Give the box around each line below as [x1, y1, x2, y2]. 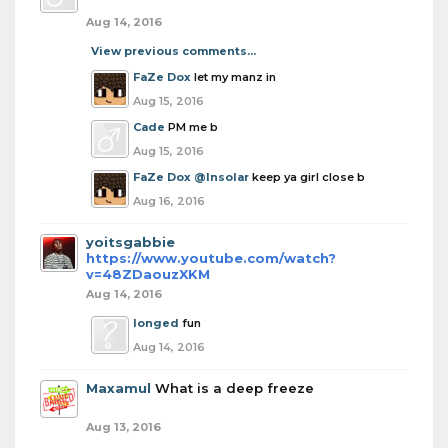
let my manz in [194, 70, 276, 84]
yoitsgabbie [86, 234, 175, 250]
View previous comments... [91, 44, 256, 58]
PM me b [168, 120, 218, 134]
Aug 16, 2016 [133, 194, 205, 208]
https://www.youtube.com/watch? [86, 250, 336, 266]
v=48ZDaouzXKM [86, 266, 210, 282]
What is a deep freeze [155, 380, 314, 396]
